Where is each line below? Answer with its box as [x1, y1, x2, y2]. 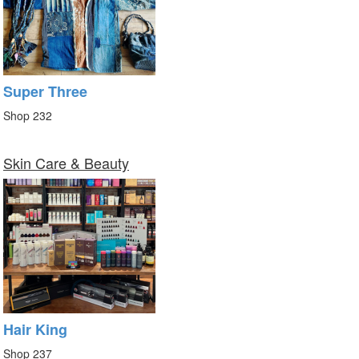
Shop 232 [3, 107, 52, 124]
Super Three [3, 81, 87, 103]
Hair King [3, 319, 67, 341]
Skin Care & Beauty [3, 152, 129, 174]
